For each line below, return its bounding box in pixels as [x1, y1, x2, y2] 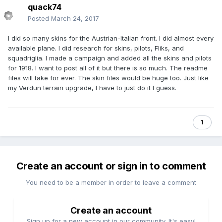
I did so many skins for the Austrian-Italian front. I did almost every [8, 34, 214, 43]
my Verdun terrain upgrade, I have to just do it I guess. [8, 84, 176, 92]
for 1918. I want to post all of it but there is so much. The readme [8, 64, 208, 72]
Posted [28, 14, 51, 23]
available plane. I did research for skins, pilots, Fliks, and [8, 44, 184, 53]
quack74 [28, 2, 61, 12]
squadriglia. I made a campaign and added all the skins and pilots [8, 54, 212, 62]
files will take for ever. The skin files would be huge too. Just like [8, 74, 209, 82]
